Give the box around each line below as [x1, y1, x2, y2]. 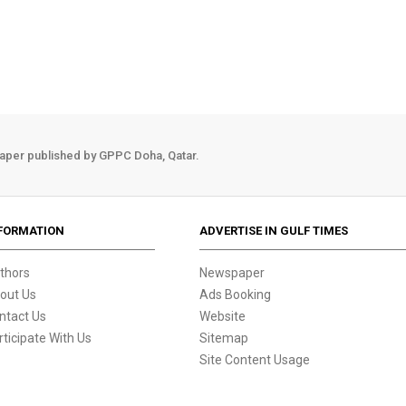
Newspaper [199, 266, 266, 280]
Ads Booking [199, 287, 272, 302]
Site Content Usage [199, 353, 311, 367]
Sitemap [199, 331, 249, 345]
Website [199, 309, 246, 324]
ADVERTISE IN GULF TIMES [199, 224, 349, 237]
